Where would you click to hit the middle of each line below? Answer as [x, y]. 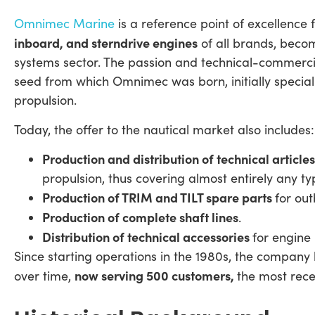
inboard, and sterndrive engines [106, 43]
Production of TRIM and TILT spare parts [159, 198]
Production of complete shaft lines [140, 217]
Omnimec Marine [64, 24]
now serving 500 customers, [156, 276]
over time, [44, 276]
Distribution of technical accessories [147, 237]
